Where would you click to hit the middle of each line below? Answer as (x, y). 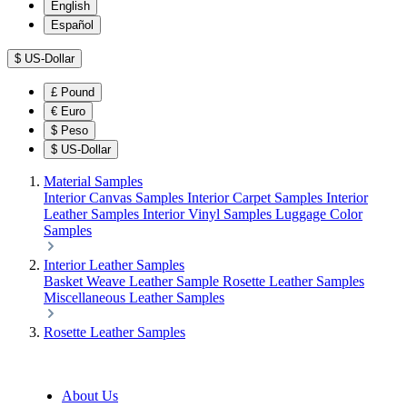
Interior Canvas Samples (115, 198)
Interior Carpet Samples (257, 198)
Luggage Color (319, 214)
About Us (90, 396)
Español (72, 25)
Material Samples (93, 181)
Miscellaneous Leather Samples (134, 298)
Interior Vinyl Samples (209, 214)
